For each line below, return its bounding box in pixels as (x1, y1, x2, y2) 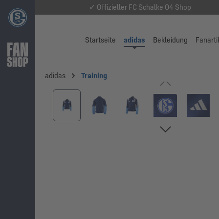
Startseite (85, 35, 116, 45)
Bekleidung (153, 35, 188, 45)
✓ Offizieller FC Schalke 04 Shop (88, 2, 191, 12)
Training (81, 70, 107, 80)
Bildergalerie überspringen (52, 89, 134, 99)
